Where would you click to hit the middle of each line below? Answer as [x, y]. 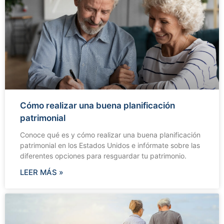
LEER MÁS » [42, 172]
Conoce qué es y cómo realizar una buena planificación [110, 134]
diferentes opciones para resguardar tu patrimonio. [103, 155]
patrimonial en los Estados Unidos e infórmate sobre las [110, 145]
